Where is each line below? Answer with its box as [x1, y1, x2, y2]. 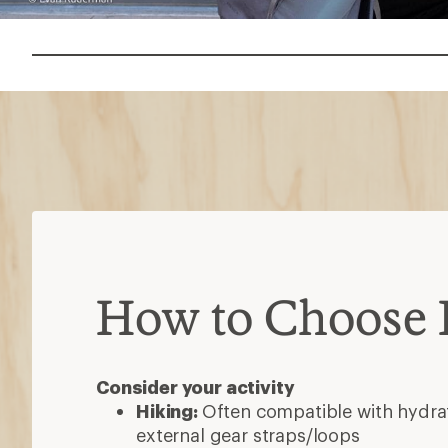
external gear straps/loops [136, 423, 360, 446]
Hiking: [136, 399, 202, 422]
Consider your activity [96, 375, 295, 398]
